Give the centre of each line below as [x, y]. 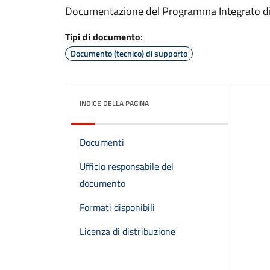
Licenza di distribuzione [127, 231]
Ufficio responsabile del [127, 166]
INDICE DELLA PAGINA [114, 103]
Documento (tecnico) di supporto [129, 53]
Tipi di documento [103, 37]
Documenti [102, 142]
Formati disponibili [117, 207]
